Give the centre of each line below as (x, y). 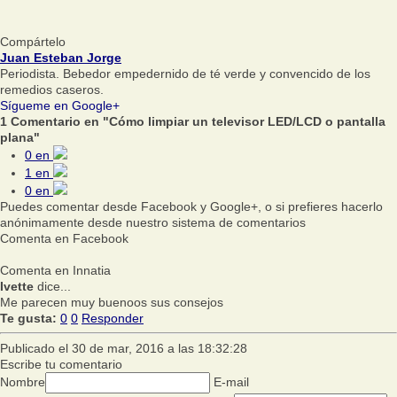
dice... (52, 287)
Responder (113, 319)
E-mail (231, 381)
